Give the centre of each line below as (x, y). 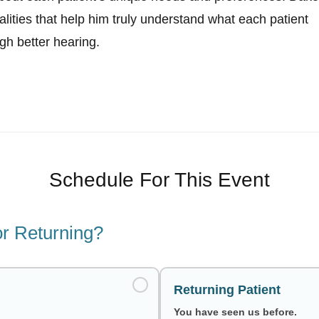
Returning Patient (227, 289)
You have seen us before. (235, 312)
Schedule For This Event (159, 179)
